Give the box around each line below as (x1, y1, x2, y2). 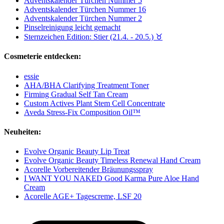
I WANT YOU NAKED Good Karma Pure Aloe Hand (24, 174, 199, 183)
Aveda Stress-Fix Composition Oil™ (24, 107, 140, 116)
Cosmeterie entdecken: (4, 52, 81, 61)
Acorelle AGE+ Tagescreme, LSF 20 (24, 192, 141, 201)
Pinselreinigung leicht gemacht (24, 23, 120, 32)
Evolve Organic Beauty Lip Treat (24, 147, 129, 156)
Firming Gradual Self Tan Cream (24, 89, 128, 98)
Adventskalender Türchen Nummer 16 (24, 5, 146, 14)
